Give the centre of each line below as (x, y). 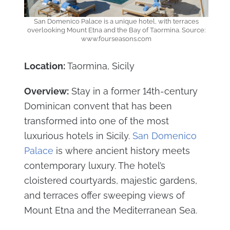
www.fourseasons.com (116, 39)
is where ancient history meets (121, 151)
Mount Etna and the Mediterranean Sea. (110, 210)
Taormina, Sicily (100, 66)
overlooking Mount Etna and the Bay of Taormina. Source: (116, 30)
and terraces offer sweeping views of (104, 196)
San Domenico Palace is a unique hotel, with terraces (116, 22)
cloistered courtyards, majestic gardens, (110, 181)
